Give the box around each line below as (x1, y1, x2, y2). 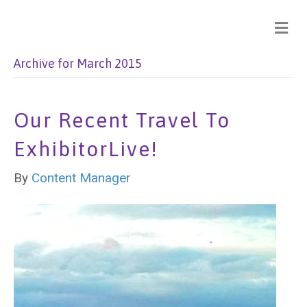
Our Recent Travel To (14, 108, 230, 132)
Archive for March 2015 (14, 56, 142, 71)
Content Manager (32, 170, 131, 186)
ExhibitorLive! (14, 137, 158, 160)
